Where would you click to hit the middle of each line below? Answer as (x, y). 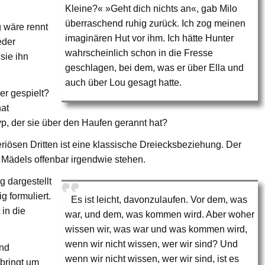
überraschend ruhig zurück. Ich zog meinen (156, 23)
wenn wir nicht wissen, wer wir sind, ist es (152, 258)
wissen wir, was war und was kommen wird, (156, 229)
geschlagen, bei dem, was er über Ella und (155, 67)
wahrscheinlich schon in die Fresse (139, 53)
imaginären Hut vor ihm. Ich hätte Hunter (150, 38)
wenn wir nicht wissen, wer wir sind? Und (152, 244)
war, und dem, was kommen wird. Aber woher (160, 214)
